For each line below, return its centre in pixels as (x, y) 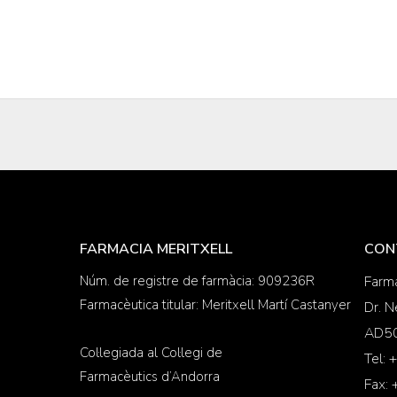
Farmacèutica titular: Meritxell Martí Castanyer (215, 305)
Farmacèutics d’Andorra (150, 377)
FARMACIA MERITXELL (156, 249)
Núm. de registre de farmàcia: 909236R (197, 281)
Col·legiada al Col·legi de (151, 353)
